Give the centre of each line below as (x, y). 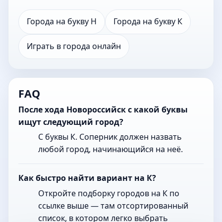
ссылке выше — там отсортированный (113, 206)
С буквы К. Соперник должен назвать (110, 137)
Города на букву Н (62, 22)
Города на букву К (148, 22)
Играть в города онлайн (74, 46)
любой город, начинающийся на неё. (111, 149)
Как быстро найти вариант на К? (87, 178)
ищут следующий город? (71, 122)
